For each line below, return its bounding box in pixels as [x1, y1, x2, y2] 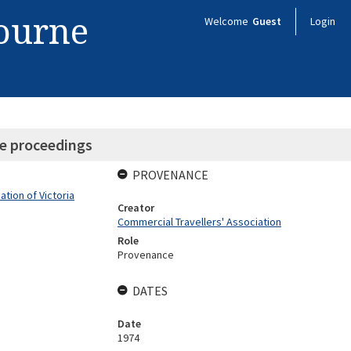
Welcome [204, 14, 251, 28]
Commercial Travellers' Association [117, 215, 281, 229]
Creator [117, 201, 154, 215]
